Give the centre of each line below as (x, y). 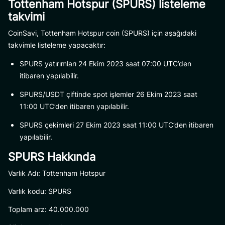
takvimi (26, 17)
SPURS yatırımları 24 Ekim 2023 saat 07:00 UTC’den (105, 64)
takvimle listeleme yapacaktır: (57, 45)
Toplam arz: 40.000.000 (48, 209)
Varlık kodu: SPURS (40, 191)
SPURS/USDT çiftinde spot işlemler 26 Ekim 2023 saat (108, 94)
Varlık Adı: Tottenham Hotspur (57, 173)
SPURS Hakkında (52, 157)
